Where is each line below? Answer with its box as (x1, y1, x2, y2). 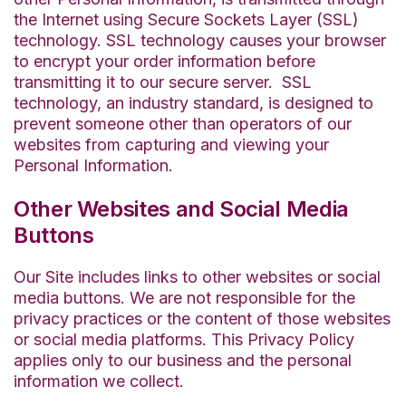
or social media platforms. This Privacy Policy (14, 330, 354, 350)
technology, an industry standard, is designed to (14, 93, 373, 113)
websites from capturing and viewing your (14, 135, 329, 155)
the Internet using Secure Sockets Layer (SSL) (14, 10, 359, 30)
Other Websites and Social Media (14, 196, 349, 223)
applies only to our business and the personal (14, 351, 352, 371)
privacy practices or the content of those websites (14, 309, 391, 329)
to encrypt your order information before (14, 52, 315, 72)
